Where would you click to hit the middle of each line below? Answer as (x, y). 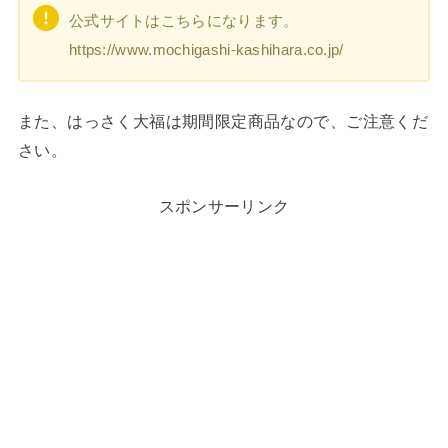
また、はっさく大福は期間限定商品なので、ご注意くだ (223, 120)
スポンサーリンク (224, 206)
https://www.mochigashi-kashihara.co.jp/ (206, 49)
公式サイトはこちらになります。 (183, 20)
